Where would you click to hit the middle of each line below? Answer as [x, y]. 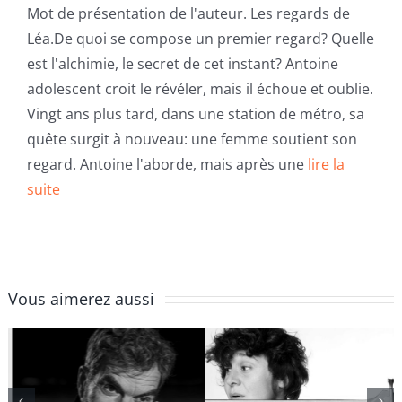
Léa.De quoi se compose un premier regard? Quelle [200, 38]
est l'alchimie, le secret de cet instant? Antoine [182, 63]
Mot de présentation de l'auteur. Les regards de [188, 13]
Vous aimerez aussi [81, 298]
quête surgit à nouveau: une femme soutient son [192, 139]
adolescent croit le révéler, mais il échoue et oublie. [200, 88]
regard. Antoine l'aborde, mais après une [167, 164]
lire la [326, 164]
